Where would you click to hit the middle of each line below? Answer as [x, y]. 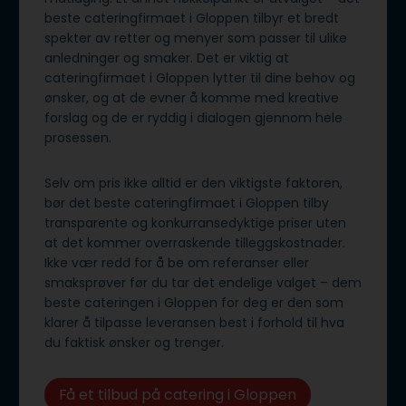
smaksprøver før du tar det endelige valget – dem [203, 282]
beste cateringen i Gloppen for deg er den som [194, 302]
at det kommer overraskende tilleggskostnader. [195, 242]
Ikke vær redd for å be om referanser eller [177, 262]
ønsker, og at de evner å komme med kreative [192, 97]
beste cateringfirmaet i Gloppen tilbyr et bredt [192, 18]
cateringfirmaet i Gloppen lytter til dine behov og [200, 77]
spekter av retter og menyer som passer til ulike [196, 38]
